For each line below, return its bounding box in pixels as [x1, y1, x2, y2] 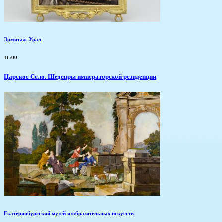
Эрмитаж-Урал [4, 36, 41, 42]
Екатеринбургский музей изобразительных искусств [4, 210, 134, 216]
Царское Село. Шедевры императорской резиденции [4, 72, 156, 80]
